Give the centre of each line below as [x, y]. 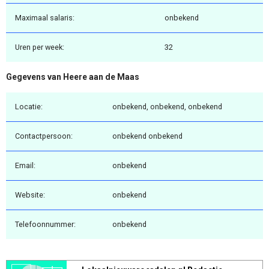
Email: [25, 165]
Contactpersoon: [44, 136]
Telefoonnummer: [45, 224]
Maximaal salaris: [45, 18]
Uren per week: [40, 47]
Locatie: [29, 106]
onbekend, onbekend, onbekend [167, 106]
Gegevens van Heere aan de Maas [73, 77]
